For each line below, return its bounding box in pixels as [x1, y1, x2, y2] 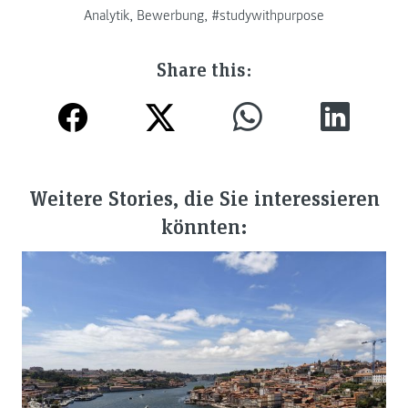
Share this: [156, 55, 252, 82]
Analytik [84, 5, 129, 25]
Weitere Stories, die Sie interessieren [28, 183, 380, 212]
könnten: [160, 211, 248, 240]
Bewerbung [137, 5, 204, 25]
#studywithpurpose [211, 5, 324, 25]
